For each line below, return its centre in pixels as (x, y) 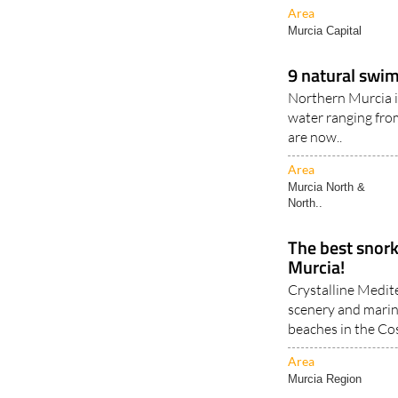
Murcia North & (327, 187)
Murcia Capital (325, 31)
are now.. (315, 137)
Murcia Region (325, 379)
